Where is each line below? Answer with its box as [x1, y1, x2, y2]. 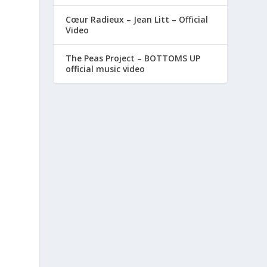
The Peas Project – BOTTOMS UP [66, 52, 201, 64]
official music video [66, 63, 145, 75]
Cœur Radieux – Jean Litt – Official [66, 14, 209, 26]
